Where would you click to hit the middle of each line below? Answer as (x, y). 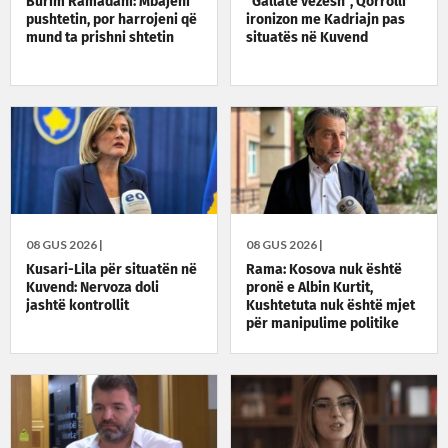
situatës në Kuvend (307, 38)
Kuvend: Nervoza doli (92, 288)
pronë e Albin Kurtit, (310, 288)
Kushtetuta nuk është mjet (331, 306)
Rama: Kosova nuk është (324, 270)
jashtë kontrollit (77, 306)
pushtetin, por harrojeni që (111, 20)
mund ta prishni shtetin (100, 38)
